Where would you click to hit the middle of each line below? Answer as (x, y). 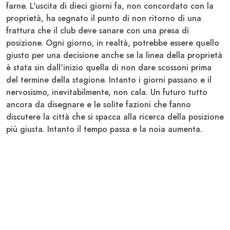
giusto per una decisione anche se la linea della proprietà (114, 55)
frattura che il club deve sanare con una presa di (98, 30)
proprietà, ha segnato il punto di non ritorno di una (104, 18)
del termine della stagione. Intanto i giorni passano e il (109, 80)
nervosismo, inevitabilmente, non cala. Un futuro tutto (107, 92)
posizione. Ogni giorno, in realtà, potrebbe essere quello (113, 43)
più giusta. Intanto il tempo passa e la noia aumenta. (104, 129)
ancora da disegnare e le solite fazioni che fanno (99, 104)
